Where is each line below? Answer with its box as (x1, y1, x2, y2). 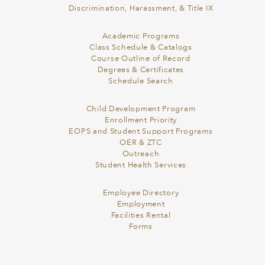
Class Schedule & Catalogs (89, 44, 192, 51)
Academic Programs (102, 33, 180, 40)
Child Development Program (86, 105, 196, 113)
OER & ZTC (119, 139, 162, 147)
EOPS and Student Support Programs (69, 128, 213, 135)
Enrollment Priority (104, 117, 177, 124)
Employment (117, 201, 165, 208)
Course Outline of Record (91, 55, 190, 63)
